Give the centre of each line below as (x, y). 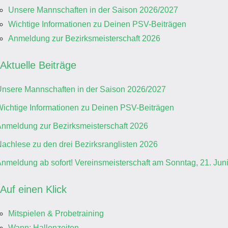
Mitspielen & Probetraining (56, 214)
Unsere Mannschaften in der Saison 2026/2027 (93, 10)
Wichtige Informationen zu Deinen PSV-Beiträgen (97, 24)
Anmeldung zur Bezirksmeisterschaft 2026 (84, 39)
